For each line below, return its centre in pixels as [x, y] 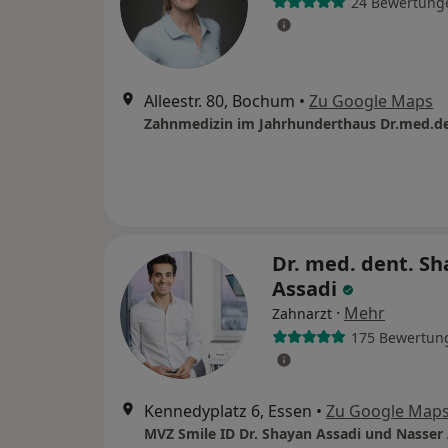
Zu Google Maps [371, 101]
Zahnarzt [302, 313]
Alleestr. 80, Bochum [219, 101]
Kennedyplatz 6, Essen [228, 411]
